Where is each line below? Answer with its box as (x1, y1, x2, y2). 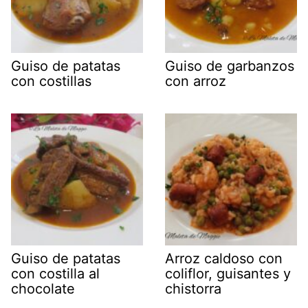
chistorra (165, 280, 221, 297)
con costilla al (11, 265, 100, 282)
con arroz (165, 72, 230, 89)
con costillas (11, 72, 96, 89)
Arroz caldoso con (165, 250, 283, 267)
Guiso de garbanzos (165, 57, 294, 74)
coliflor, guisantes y (165, 265, 291, 282)
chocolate (11, 280, 75, 297)
